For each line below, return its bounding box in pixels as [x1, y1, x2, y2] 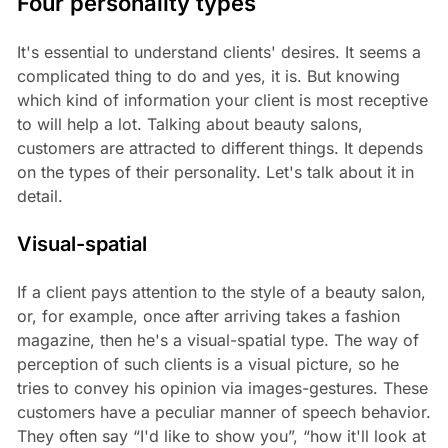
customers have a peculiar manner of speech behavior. [16, 402, 431, 423]
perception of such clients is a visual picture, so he [16, 354, 399, 375]
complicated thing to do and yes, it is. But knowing [16, 66, 400, 87]
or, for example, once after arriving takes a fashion [16, 306, 400, 327]
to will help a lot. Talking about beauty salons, [16, 114, 363, 135]
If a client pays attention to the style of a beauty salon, [16, 282, 426, 303]
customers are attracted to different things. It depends [16, 138, 423, 159]
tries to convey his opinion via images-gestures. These [16, 378, 428, 399]
